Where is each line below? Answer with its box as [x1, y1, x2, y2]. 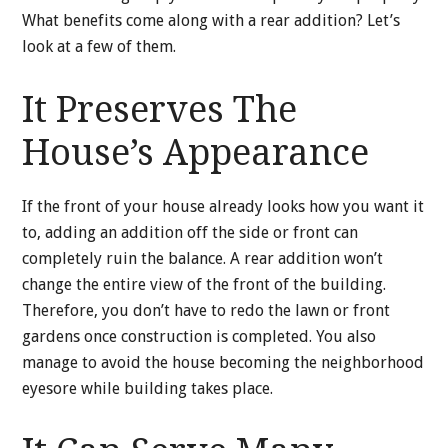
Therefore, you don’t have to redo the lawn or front [22, 301, 391, 321]
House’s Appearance [22, 131, 370, 175]
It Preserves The [22, 88, 298, 132]
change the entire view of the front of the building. [22, 275, 387, 295]
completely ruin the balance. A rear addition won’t [22, 249, 384, 269]
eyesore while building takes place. [22, 379, 274, 399]
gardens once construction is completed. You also [22, 327, 377, 347]
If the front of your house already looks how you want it [22, 197, 425, 217]
